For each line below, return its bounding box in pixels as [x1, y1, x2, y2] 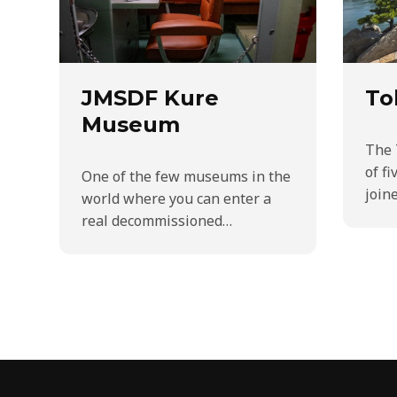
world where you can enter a [82, 188, 271, 208]
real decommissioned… [82, 210, 232, 230]
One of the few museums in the [82, 166, 291, 186]
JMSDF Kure [82, 84, 219, 111]
